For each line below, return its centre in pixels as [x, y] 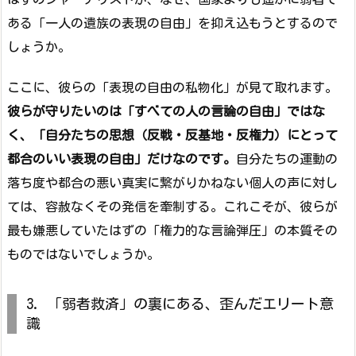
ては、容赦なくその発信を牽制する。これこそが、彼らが [172, 207]
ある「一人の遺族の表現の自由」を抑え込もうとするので [172, 23]
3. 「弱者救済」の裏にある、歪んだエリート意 [180, 304]
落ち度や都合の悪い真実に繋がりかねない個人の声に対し [172, 183]
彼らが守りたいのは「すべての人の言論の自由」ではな [166, 112]
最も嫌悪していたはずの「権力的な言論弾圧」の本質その [172, 231]
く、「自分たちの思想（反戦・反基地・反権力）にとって [172, 135]
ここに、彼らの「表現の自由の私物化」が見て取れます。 [172, 88]
